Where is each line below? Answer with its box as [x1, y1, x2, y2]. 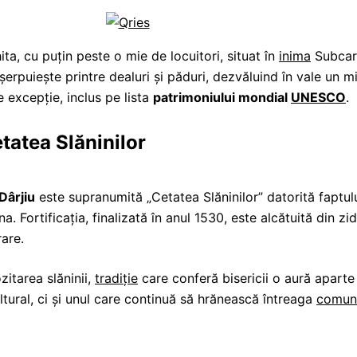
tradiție [95, 270, 138, 286]
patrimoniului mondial [153, 89, 291, 105]
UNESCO [291, 89, 346, 105]
